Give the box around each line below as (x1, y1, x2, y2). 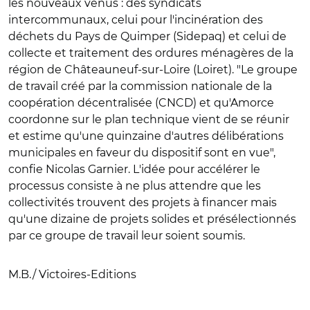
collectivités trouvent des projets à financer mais (8, 196, 277, 209)
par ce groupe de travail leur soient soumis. (8, 229, 245, 242)
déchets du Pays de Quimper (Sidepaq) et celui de (8, 30, 286, 43)
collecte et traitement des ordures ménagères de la (8, 46, 293, 60)
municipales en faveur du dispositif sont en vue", (8, 146, 275, 159)
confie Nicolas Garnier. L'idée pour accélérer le (8, 163, 260, 176)
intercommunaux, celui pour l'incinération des (8, 13, 263, 26)
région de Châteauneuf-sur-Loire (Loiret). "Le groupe (8, 63, 298, 76)
